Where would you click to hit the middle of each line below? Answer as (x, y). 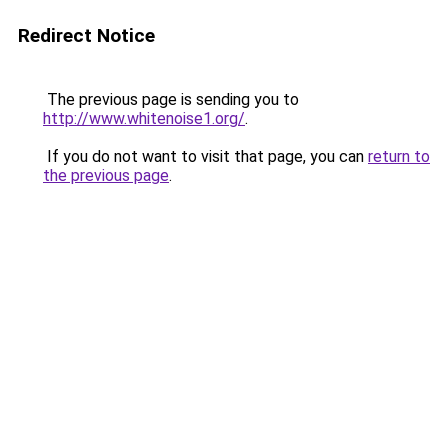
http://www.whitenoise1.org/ (144, 118)
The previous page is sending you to (171, 99)
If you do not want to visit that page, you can (205, 156)
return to (399, 156)
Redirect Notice (86, 35)
